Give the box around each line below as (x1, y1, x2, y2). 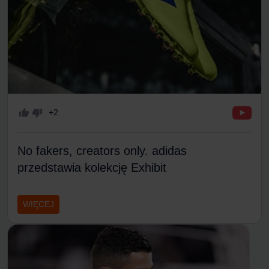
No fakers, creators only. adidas (17, 144, 187, 157)
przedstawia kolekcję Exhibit (17, 160, 166, 174)
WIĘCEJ (23, 199, 54, 209)
